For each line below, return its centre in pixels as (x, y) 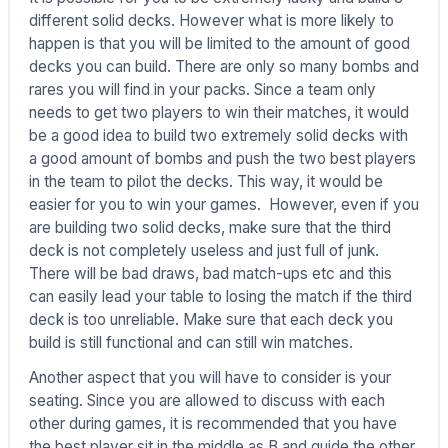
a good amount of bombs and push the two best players (222, 159)
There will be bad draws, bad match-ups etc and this (210, 274)
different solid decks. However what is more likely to (211, 21)
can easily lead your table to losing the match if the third (220, 297)
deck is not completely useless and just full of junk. (203, 251)
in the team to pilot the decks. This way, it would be (205, 182)
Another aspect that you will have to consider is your (209, 377)
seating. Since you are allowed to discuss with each (206, 400)
